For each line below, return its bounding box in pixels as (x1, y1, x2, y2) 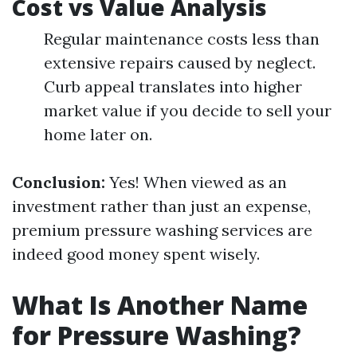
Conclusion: (12, 172, 105, 192)
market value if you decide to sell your (44, 100, 331, 120)
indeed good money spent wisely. (12, 244, 260, 264)
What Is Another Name (12, 288, 308, 322)
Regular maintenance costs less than (44, 29, 320, 49)
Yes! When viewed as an (105, 172, 287, 192)
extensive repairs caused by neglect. (44, 53, 316, 73)
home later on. (44, 124, 152, 144)
